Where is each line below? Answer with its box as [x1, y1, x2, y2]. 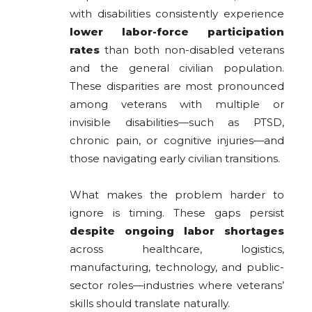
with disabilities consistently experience [70, 7, 284, 21]
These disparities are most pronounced [70, 79, 284, 93]
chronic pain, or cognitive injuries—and [70, 134, 284, 148]
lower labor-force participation [70, 25, 284, 39]
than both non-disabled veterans [100, 43, 284, 57]
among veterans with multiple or [70, 97, 284, 111]
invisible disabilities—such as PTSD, [70, 116, 284, 130]
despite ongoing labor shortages [70, 224, 284, 238]
